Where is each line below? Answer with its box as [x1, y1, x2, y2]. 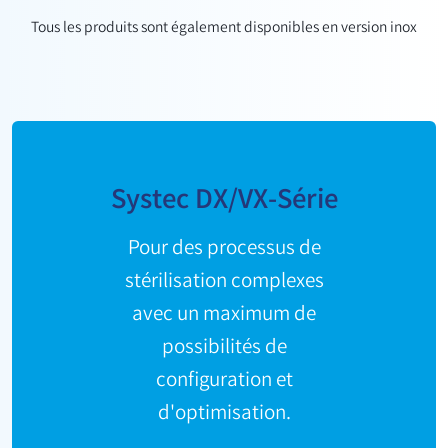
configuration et [155, 366, 293, 398]
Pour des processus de [127, 234, 321, 266]
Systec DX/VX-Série [110, 180, 338, 223]
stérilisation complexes [124, 267, 324, 299]
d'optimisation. [157, 399, 291, 431]
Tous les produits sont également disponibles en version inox [31, 17, 417, 40]
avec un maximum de [132, 300, 316, 332]
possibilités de [161, 333, 287, 365]
